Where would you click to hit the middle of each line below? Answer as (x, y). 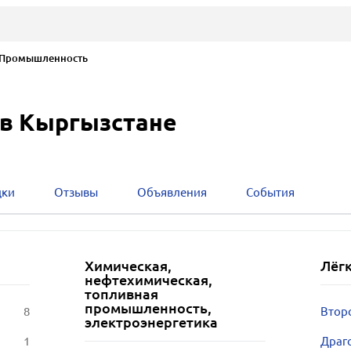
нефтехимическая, (148, 280)
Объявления (172, 192)
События (270, 192)
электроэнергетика (151, 322)
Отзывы (76, 192)
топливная (121, 294)
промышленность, (148, 308)
